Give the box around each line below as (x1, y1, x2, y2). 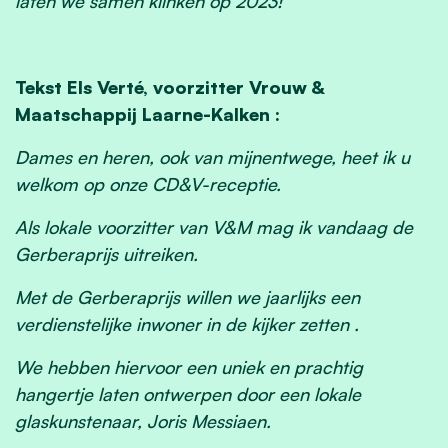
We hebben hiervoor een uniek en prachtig (15, 356, 363, 379)
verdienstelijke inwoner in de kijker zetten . (15, 313, 359, 336)
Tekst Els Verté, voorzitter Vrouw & (15, 76, 324, 99)
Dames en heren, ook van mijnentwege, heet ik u (15, 146, 410, 169)
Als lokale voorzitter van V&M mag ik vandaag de (15, 216, 413, 239)
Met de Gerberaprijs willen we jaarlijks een (15, 286, 360, 309)
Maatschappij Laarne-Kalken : (15, 103, 285, 126)
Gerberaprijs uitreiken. (15, 243, 198, 266)
